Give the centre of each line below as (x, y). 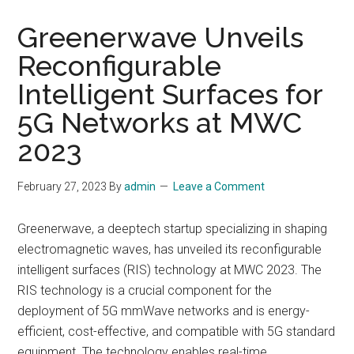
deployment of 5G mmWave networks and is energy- (164, 311)
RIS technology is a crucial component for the (145, 290)
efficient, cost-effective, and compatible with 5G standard (177, 331)
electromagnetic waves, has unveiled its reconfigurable (170, 249)
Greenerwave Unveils (161, 37)
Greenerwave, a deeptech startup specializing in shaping (173, 229)
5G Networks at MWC (160, 122)
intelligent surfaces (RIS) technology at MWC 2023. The (170, 270)
